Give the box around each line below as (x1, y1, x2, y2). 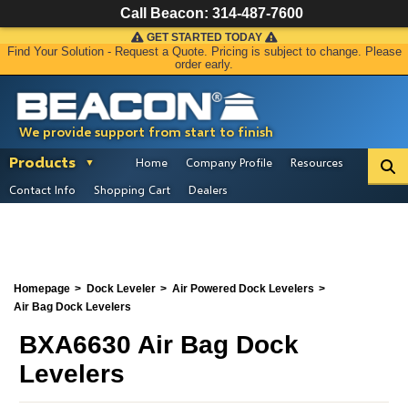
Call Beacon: (120, 5, 212, 21)
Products (9, 152, 76, 171)
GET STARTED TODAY (146, 31, 262, 44)
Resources (291, 155, 343, 169)
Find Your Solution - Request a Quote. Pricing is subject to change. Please (6, 46, 402, 58)
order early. (175, 58, 233, 71)
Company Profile (186, 155, 272, 169)
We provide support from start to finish (19, 124, 273, 139)
